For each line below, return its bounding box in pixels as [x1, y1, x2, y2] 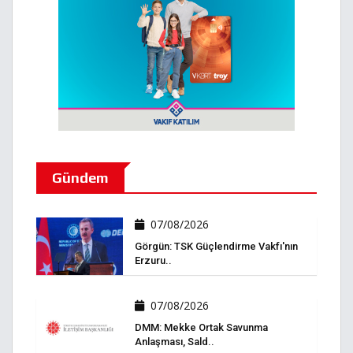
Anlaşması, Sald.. [135, 336, 214, 348]
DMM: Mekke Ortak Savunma [135, 321, 268, 334]
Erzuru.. [135, 255, 172, 267]
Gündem [52, 169, 109, 187]
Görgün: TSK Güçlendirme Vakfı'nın [135, 240, 298, 253]
